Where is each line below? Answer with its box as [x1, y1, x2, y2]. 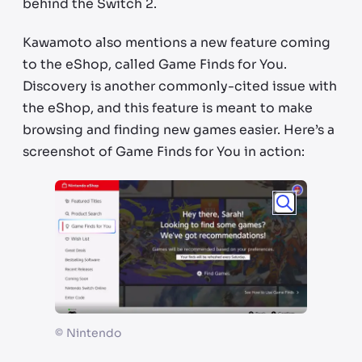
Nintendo [65, 326, 121, 341]
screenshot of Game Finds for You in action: [23, 143, 305, 160]
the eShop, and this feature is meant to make [23, 99, 313, 116]
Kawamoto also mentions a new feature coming [23, 34, 330, 51]
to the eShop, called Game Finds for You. [23, 56, 287, 73]
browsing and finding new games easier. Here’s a [23, 121, 335, 138]
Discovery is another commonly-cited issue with [23, 78, 337, 95]
